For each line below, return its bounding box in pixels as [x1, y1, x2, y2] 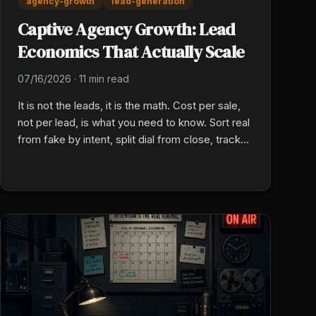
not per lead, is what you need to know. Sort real [18, 116, 250, 130]
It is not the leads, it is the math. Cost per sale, [18, 99, 241, 113]
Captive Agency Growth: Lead [18, 18, 236, 42]
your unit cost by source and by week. [18, 150, 202, 164]
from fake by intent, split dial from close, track [18, 133, 241, 147]
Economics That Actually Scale [18, 40, 245, 64]
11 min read [79, 73, 129, 85]
